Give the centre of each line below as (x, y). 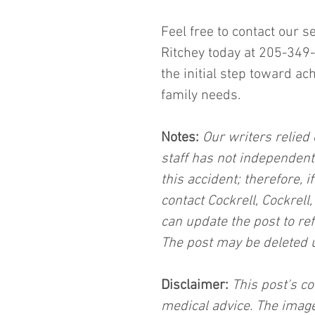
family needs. (201, 96)
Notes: (180, 138)
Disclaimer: (195, 285)
